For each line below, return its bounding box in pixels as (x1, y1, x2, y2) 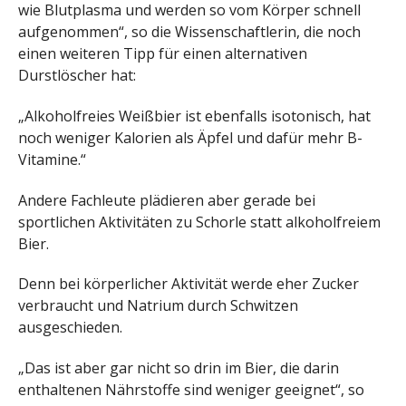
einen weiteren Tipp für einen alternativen (18, 43, 307, 63)
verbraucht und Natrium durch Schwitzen (18, 295, 298, 316)
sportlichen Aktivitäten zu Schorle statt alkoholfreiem (18, 211, 381, 232)
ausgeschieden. (18, 317, 122, 338)
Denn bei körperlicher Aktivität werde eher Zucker (18, 274, 359, 295)
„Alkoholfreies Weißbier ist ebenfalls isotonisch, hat (18, 105, 371, 126)
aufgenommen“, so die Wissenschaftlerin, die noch (18, 21, 361, 42)
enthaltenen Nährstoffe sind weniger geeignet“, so (18, 380, 364, 401)
